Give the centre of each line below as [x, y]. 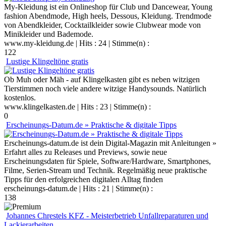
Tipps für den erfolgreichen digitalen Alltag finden [83, 179]
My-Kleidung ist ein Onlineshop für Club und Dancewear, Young [108, 7]
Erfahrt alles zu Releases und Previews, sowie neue [86, 152]
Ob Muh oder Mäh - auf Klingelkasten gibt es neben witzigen [102, 79]
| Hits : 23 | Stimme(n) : [113, 106]
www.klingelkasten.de [40, 106]
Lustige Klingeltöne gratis [47, 61]
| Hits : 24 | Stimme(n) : [111, 43]
